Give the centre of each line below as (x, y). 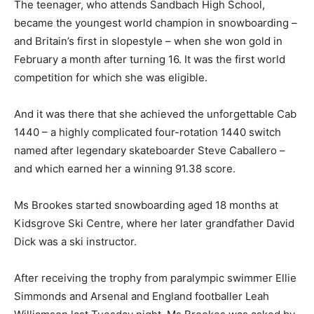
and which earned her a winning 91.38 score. (125, 169)
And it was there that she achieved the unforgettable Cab (155, 114)
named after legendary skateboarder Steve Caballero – (150, 150)
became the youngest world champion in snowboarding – (156, 23)
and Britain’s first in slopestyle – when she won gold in (148, 41)
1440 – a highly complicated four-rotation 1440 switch (148, 132)
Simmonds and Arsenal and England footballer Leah (142, 296)
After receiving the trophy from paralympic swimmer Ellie (155, 278)
